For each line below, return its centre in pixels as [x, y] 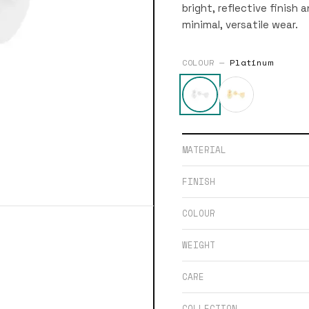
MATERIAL [204, 150]
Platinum [251, 62]
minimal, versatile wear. [240, 24]
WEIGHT [199, 245]
